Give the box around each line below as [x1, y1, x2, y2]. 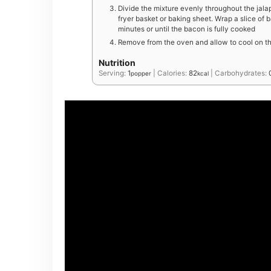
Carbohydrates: [215, 69, 269, 78]
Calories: [157, 69, 189, 78]
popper [131, 70, 151, 77]
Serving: [99, 69, 128, 78]
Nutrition [99, 57, 135, 68]
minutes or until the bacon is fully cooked [118, 24, 255, 33]
